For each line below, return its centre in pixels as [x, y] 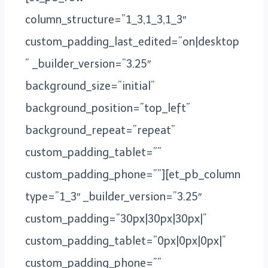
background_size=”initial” [90, 86]
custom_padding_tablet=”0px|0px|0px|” [126, 241]
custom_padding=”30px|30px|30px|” [116, 219]
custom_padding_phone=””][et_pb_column [133, 175]
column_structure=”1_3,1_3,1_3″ [106, 20]
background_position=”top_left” [108, 108]
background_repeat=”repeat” [100, 130]
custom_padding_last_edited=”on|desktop [132, 42]
